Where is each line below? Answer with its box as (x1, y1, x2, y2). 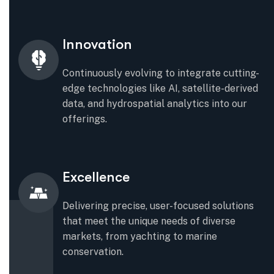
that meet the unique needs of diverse (62, 215, 235, 227)
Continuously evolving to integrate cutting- (62, 67, 259, 79)
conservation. (62, 246, 124, 257)
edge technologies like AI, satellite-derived (62, 83, 258, 94)
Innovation (62, 36, 132, 53)
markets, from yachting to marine (62, 231, 217, 242)
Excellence (62, 169, 130, 185)
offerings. (62, 113, 107, 125)
